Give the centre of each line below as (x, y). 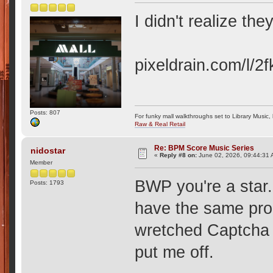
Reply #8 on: (179, 155)
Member (41, 162)
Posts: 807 (45, 113)
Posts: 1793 (47, 182)
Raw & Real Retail (160, 124)
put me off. (175, 252)
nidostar (48, 151)
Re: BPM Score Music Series (204, 148)
